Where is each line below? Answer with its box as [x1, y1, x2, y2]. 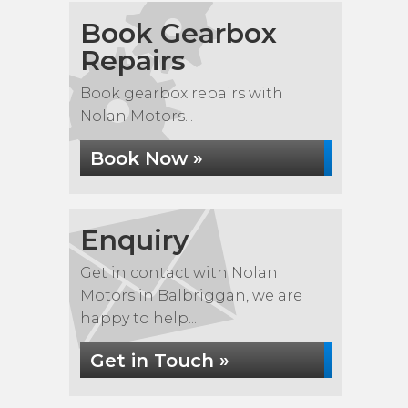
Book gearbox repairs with [80, 85, 283, 102]
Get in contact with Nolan [80, 264, 278, 281]
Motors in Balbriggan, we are [80, 287, 302, 304]
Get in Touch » [90, 350, 229, 372]
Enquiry [80, 223, 189, 257]
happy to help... [80, 310, 197, 327]
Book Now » [90, 148, 203, 169]
